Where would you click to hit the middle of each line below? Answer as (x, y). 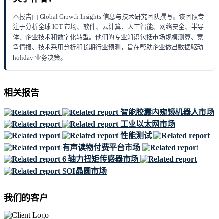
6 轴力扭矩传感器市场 (100, 159)
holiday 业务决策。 (40, 58)
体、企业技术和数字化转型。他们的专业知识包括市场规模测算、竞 (108, 37)
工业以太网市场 (148, 124)
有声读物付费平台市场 (101, 148)
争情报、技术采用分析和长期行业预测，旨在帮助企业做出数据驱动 (108, 47)
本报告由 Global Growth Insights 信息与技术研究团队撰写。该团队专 (109, 17)
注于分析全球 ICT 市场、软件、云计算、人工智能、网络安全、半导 (108, 27)
